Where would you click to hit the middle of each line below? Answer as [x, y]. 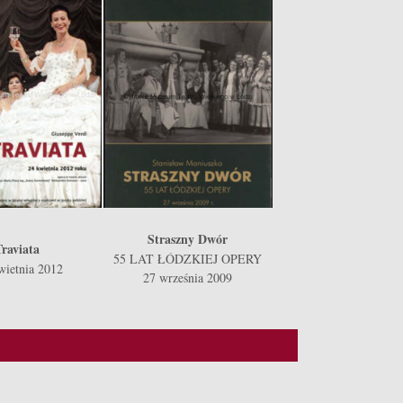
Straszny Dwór [188, 239]
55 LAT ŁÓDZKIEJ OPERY [188, 259]
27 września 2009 [188, 278]
